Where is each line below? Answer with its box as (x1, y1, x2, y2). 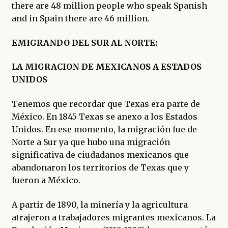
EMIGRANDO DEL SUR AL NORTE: (11, 37, 157, 48)
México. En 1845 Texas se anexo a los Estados (11, 111, 197, 122)
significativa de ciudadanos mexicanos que (11, 149, 189, 160)
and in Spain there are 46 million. (11, 13, 150, 24)
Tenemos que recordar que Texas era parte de (11, 98, 200, 109)
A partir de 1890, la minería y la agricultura (11, 199, 190, 210)
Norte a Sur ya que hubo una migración (11, 136, 170, 147)
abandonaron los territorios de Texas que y (11, 162, 189, 173)
